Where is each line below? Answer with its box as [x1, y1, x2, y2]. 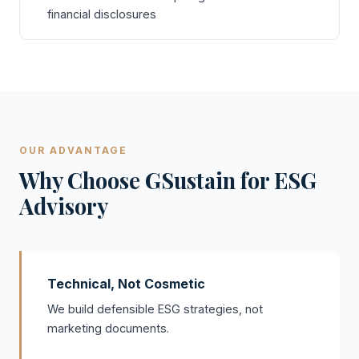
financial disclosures [47, 7, 156, 21]
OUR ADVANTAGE [19, 144, 127, 156]
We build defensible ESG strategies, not [47, 302, 263, 316]
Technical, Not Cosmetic [47, 276, 205, 292]
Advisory [19, 192, 108, 220]
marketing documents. [47, 321, 169, 335]
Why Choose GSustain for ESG [19, 166, 317, 195]
